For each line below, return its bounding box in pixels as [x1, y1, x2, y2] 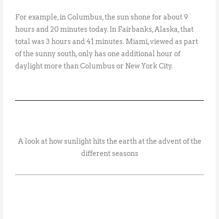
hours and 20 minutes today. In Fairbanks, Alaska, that [15, 25, 194, 33]
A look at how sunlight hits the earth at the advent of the [18, 137, 201, 145]
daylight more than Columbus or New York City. [15, 62, 173, 70]
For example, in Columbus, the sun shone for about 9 [15, 13, 189, 21]
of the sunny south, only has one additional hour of [15, 49, 181, 58]
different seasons [81, 149, 138, 157]
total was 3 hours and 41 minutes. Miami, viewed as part [15, 37, 198, 45]
